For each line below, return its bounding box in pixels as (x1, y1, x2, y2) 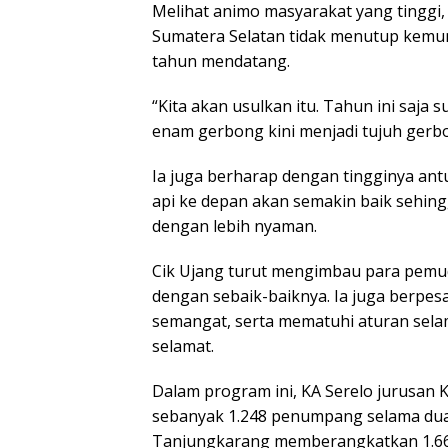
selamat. (152, 334, 214, 357)
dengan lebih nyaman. (152, 214, 317, 237)
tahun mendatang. (152, 49, 290, 72)
